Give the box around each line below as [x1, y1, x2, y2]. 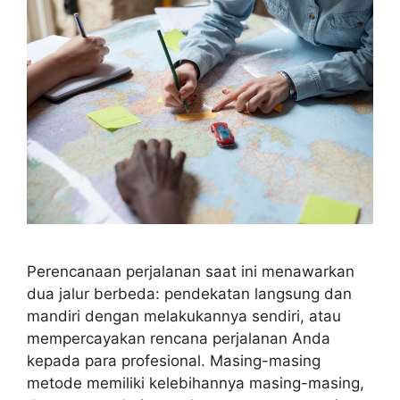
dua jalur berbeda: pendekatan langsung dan [27, 285, 352, 304]
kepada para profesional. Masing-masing [27, 352, 321, 371]
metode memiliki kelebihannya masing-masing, [27, 374, 364, 393]
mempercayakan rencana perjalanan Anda [27, 329, 330, 348]
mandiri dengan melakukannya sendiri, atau [27, 307, 341, 326]
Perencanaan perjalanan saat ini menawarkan [27, 262, 354, 281]
